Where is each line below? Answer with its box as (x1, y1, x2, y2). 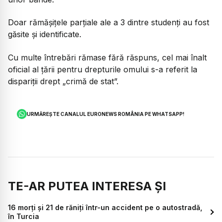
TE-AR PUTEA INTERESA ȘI (8, 179, 166, 194)
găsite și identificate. (8, 29, 81, 40)
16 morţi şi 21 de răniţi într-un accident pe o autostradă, (8, 203, 202, 212)
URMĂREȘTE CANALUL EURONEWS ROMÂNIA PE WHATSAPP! (27, 111, 185, 117)
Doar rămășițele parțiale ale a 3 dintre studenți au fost (8, 17, 209, 28)
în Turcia (8, 212, 39, 221)
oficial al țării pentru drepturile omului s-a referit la (8, 64, 197, 74)
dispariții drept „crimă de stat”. (8, 76, 118, 86)
